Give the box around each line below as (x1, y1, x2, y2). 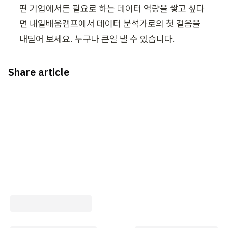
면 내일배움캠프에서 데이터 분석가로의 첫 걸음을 (19, 17, 201, 30)
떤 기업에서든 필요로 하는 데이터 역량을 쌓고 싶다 (19, 2, 205, 14)
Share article (8, 65, 69, 79)
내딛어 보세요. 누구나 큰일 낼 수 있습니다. (19, 33, 175, 45)
